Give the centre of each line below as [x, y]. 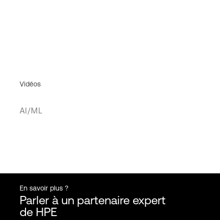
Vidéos [30, 84]
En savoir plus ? [44, 188]
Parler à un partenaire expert [93, 200]
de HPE [38, 212]
